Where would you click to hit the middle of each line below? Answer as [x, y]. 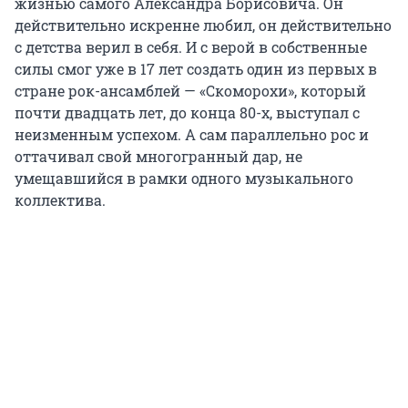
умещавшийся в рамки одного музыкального [184, 178]
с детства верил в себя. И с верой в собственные [191, 47]
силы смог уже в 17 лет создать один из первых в [196, 69]
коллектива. [60, 200]
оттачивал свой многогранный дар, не [158, 157]
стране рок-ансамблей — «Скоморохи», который [190, 91]
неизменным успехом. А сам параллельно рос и [192, 135]
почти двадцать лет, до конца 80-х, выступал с [187, 113]
